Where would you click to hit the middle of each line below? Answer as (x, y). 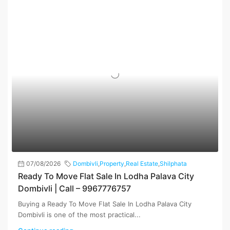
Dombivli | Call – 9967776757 (74, 189)
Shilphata (173, 164)
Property (112, 164)
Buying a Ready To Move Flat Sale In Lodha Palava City (105, 204)
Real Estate (142, 164)
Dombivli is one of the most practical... (79, 215)
